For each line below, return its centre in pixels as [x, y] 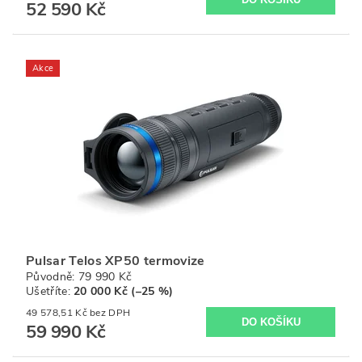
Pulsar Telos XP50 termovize [116, 261]
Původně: [52, 276]
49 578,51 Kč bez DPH [110, 312]
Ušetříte [47, 291]
